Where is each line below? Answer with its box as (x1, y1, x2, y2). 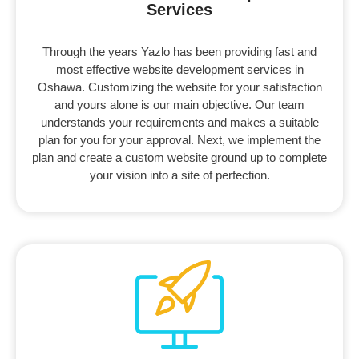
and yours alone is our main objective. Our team (54, 98, 305, 112)
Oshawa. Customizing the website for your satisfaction (37, 80, 322, 95)
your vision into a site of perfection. (89, 168, 270, 183)
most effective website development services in (55, 63, 304, 77)
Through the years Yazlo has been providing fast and (42, 45, 317, 59)
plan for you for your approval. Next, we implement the (38, 133, 321, 147)
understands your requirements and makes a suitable (40, 115, 319, 130)
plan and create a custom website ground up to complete (32, 151, 327, 165)
